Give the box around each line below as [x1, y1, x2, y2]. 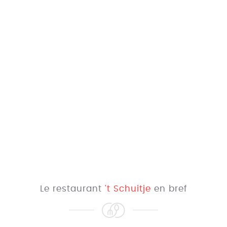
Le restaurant [40, 184, 105, 193]
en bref [150, 184, 187, 193]
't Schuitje [104, 184, 151, 193]
